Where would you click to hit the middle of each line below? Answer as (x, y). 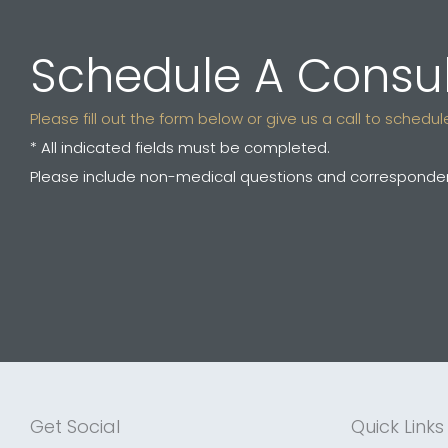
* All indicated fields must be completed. (180, 147)
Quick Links (397, 426)
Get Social (75, 426)
